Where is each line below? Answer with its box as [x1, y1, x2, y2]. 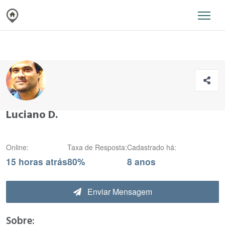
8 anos [127, 155, 156, 168]
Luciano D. [6, 107, 58, 123]
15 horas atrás [6, 155, 67, 168]
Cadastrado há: [127, 142, 176, 152]
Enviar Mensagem [85, 186, 152, 197]
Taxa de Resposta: [67, 142, 127, 152]
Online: [6, 142, 29, 152]
